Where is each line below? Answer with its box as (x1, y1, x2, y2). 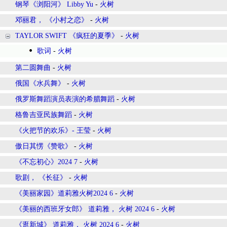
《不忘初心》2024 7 (15, 158, 78, 166)
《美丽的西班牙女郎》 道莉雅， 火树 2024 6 (15, 205, 155, 213)
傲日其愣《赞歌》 (15, 142, 72, 150)
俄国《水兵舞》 (15, 80, 65, 87)
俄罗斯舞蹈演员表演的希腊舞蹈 (15, 95, 115, 103)
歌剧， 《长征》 (15, 174, 67, 181)
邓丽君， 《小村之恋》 (15, 16, 88, 24)
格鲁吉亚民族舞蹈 (15, 111, 72, 119)
